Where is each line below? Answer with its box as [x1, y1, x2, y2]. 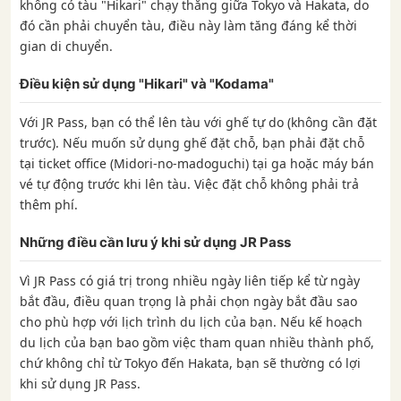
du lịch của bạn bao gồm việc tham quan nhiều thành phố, [20, 333, 374, 351]
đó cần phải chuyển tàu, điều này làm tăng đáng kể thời [20, 16, 357, 34]
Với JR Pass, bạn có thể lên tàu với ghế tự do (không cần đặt [20, 113, 377, 131]
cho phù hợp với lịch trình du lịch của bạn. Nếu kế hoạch [20, 312, 363, 330]
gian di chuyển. [20, 37, 113, 55]
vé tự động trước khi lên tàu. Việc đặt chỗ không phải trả [20, 175, 359, 192]
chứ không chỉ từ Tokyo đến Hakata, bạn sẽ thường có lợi [20, 354, 361, 371]
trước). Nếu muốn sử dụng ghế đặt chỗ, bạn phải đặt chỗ [20, 133, 364, 151]
